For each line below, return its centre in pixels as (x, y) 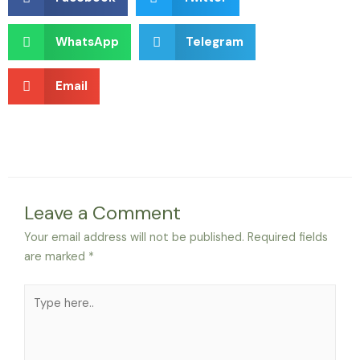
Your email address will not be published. (134, 237)
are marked (56, 256)
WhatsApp (87, 42)
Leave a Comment (102, 212)
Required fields (288, 237)
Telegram (215, 42)
